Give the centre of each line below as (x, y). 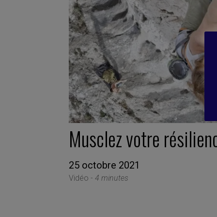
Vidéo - (82, 178)
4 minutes (112, 178)
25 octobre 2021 (104, 165)
